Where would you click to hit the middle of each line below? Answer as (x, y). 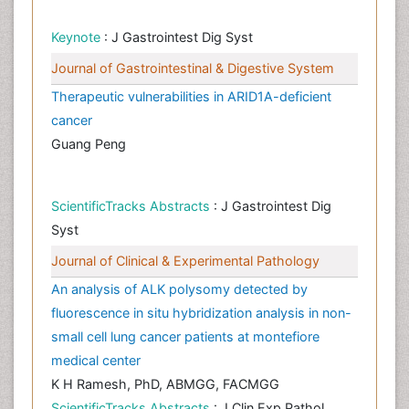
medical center (96, 361)
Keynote (78, 37)
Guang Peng (89, 144)
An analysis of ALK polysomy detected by (179, 289)
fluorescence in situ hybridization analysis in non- (201, 313)
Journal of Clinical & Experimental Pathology (185, 261)
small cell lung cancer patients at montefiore (185, 337)
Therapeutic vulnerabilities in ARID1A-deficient (191, 97)
